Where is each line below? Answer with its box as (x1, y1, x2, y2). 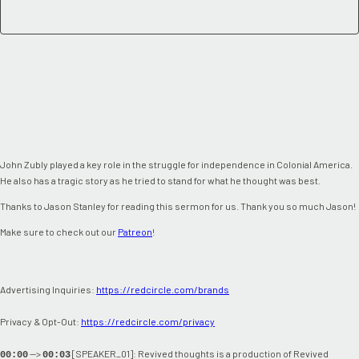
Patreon (118, 225, 152, 237)
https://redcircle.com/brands (96, 283, 229, 295)
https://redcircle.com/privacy (81, 315, 215, 327)
